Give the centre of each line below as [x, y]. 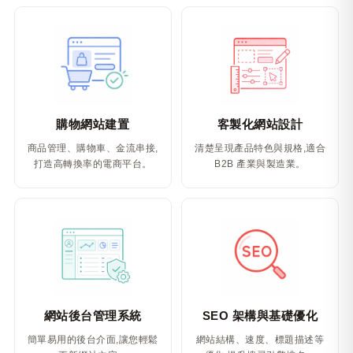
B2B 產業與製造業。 [260, 164]
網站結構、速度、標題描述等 [260, 340]
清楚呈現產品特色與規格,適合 [260, 148]
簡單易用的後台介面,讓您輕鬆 [93, 340]
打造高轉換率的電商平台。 [93, 164]
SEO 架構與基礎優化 [260, 316]
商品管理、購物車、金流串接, [93, 148]
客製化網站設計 [260, 124]
